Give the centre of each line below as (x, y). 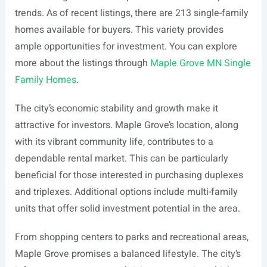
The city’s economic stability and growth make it (116, 108)
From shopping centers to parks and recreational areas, (131, 237)
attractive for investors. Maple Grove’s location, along (126, 125)
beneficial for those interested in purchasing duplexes (129, 175)
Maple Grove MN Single (200, 63)
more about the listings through (82, 63)
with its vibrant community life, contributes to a (114, 142)
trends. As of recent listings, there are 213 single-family (131, 13)
